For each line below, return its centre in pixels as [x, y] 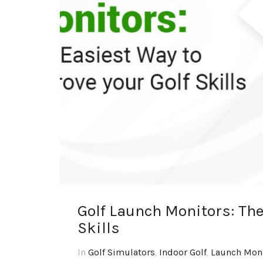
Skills [99, 228]
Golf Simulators [122, 252]
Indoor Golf [183, 252]
